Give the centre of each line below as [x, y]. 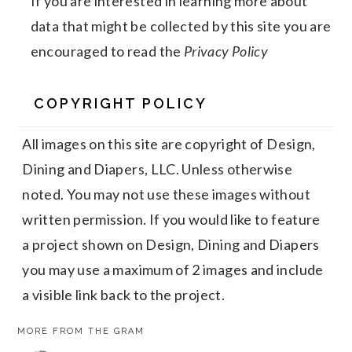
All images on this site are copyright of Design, [169, 143]
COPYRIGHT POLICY [121, 103]
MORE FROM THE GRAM [81, 331]
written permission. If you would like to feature [171, 219]
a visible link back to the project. [123, 294]
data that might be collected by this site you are [181, 26]
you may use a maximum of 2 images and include [173, 269]
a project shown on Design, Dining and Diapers [171, 244]
